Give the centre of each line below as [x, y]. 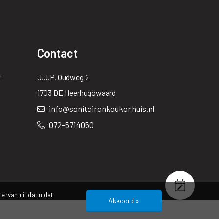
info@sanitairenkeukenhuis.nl [101, 108]
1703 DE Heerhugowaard [77, 92]
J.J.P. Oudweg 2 [63, 77]
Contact [57, 53]
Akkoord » [124, 201]
